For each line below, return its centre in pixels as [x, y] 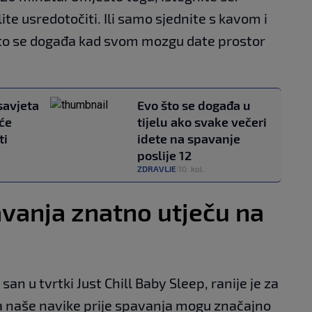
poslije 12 [164, 155]
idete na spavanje [189, 138]
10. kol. [192, 168]
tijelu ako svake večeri [202, 122]
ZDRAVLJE [157, 168]
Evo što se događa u [194, 105]
